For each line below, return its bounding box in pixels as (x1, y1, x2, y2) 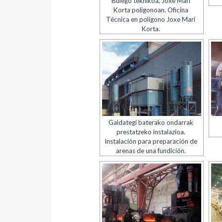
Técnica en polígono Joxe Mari (106, 15, 196, 23)
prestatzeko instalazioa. (116, 128, 185, 136)
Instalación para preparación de (104, 137, 197, 145)
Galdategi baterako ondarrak (108, 118, 193, 126)
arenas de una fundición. (115, 147, 186, 155)
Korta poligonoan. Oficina (113, 6, 189, 14)
